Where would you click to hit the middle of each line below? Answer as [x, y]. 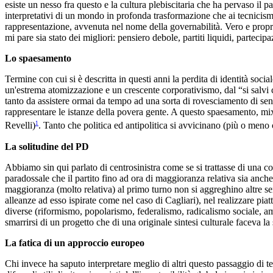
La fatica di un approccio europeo [75, 243]
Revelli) [20, 126]
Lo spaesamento [38, 58]
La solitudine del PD [47, 146]
